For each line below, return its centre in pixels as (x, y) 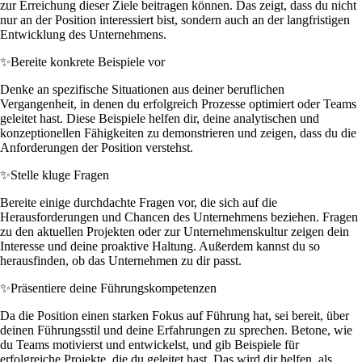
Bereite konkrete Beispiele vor (88, 61)
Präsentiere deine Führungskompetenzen (114, 288)
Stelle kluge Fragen (60, 175)
